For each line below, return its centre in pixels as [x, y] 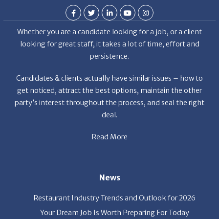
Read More [109, 118]
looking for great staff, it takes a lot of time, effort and [109, 25]
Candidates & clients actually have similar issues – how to [109, 59]
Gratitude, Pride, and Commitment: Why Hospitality [114, 208]
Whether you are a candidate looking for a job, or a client [109, 13]
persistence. [109, 37]
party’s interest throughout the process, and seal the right [109, 84]
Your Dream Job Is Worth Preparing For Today [114, 194]
